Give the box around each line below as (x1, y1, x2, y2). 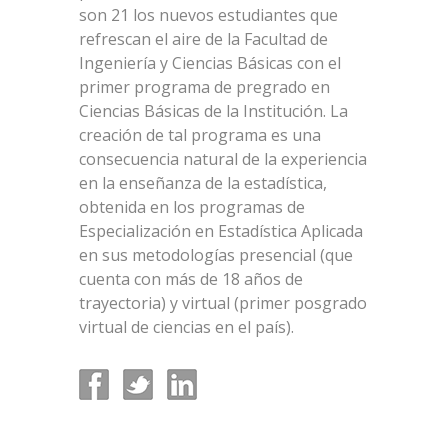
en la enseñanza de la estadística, (79, 172, 327, 195)
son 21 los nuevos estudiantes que (79, 4, 338, 27)
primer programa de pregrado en (79, 76, 330, 99)
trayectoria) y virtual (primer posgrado (79, 292, 367, 315)
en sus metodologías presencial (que (79, 244, 353, 267)
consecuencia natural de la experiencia (79, 148, 367, 171)
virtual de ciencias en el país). (79, 316, 294, 339)
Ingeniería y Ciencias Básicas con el (79, 52, 341, 75)
